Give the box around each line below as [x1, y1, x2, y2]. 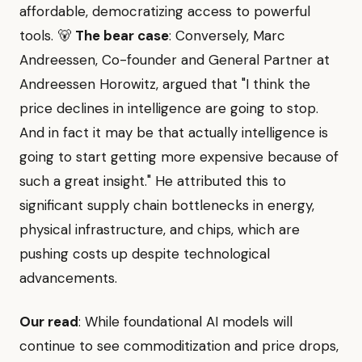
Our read [19, 313, 78, 331]
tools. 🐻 [19, 27, 75, 45]
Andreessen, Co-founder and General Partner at [19, 51, 330, 69]
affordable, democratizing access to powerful [19, 2, 310, 21]
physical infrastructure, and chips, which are [19, 221, 300, 239]
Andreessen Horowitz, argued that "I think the [19, 75, 310, 94]
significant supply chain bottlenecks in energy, [19, 196, 314, 215]
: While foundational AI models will [78, 313, 293, 331]
